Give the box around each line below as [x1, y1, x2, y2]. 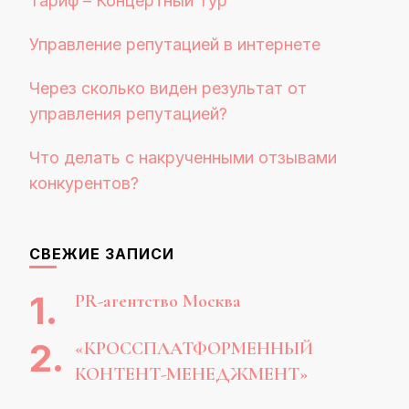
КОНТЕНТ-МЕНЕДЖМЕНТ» [75, 363, 309, 385]
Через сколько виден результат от [29, 79, 307, 98]
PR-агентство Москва [75, 290, 241, 312]
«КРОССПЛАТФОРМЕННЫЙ [75, 338, 313, 360]
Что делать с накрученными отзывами [29, 148, 337, 167]
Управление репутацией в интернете [29, 35, 320, 54]
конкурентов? [29, 173, 139, 193]
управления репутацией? [29, 104, 227, 123]
